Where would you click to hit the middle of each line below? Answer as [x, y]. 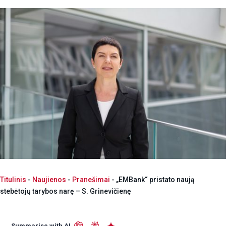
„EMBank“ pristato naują [155, 179]
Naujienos [49, 179]
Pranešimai [91, 179]
